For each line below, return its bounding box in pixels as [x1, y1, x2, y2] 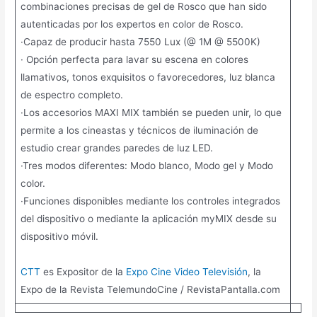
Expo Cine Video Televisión [125, 266, 248, 278]
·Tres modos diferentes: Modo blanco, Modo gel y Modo [20, 160, 273, 172]
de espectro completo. [20, 89, 123, 101]
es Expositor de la [40, 266, 126, 278]
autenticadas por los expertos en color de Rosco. [20, 18, 243, 30]
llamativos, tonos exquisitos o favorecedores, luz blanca [20, 71, 275, 83]
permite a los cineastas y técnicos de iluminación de [20, 125, 258, 137]
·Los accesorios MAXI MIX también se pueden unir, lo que [20, 107, 282, 119]
